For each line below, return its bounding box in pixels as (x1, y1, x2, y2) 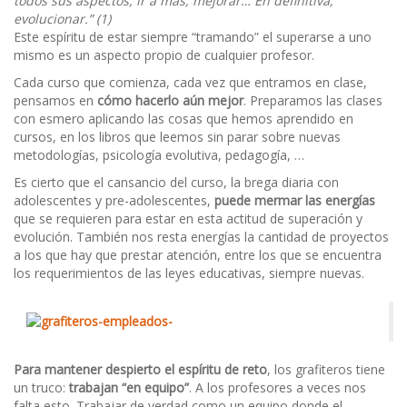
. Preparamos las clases (243, 92, 382, 109)
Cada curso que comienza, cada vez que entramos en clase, (14, 74, 367, 91)
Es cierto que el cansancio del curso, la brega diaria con (14, 174, 339, 191)
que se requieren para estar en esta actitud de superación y (14, 210, 362, 227)
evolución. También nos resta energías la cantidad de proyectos (14, 228, 389, 245)
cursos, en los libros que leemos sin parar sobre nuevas (14, 128, 341, 145)
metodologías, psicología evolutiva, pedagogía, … (14, 146, 304, 164)
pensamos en (14, 92, 97, 109)
